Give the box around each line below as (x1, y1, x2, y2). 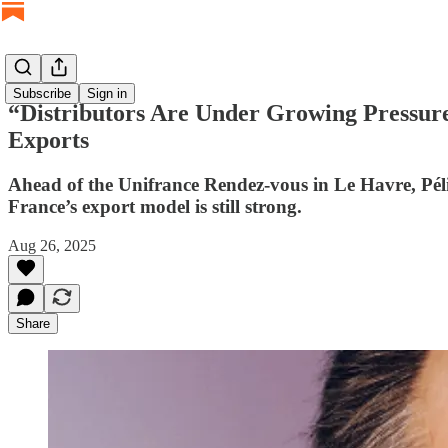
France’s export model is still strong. (8, 195, 302, 217)
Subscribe (13, 86, 71, 101)
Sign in (87, 86, 127, 101)
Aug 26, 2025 (8, 236, 96, 254)
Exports (8, 126, 89, 153)
